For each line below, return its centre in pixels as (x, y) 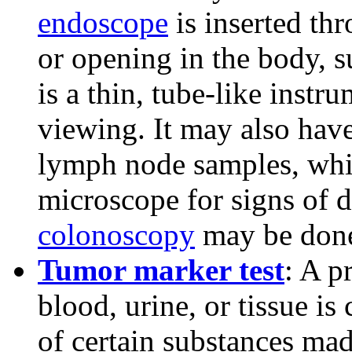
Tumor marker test (161, 270)
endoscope (103, 23)
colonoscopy (116, 235)
